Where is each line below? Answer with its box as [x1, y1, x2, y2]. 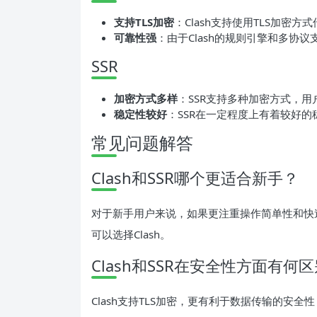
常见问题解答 [91, 130, 193, 154]
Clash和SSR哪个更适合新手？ [91, 166, 299, 188]
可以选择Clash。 [91, 226, 171, 241]
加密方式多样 [114, 91, 178, 105]
